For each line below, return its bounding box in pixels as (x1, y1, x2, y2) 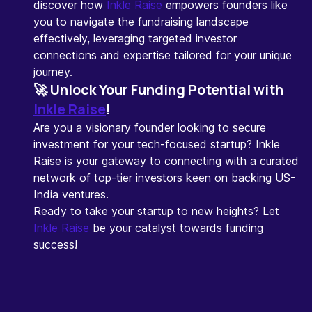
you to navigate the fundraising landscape (33, 15, 249, 29)
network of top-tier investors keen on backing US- (33, 171, 295, 185)
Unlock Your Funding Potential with (50, 80, 283, 99)
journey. (33, 65, 72, 79)
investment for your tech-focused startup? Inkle (33, 137, 280, 151)
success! (33, 237, 77, 251)
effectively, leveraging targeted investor (33, 31, 237, 45)
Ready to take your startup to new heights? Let (33, 204, 279, 218)
